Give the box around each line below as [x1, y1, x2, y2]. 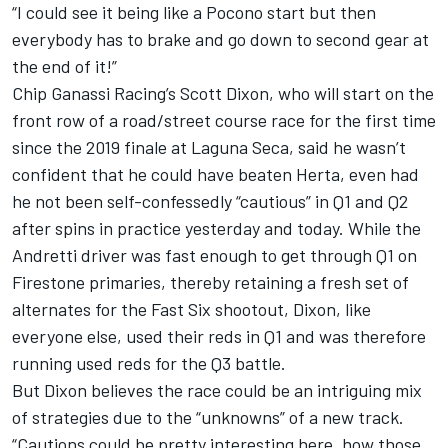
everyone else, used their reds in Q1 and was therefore [12, 324, 426, 347]
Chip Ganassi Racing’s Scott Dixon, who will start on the [12, 81, 434, 104]
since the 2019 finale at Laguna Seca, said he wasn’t [12, 135, 406, 158]
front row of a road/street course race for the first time [12, 108, 436, 131]
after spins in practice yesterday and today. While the [12, 216, 421, 239]
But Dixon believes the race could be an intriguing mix [12, 378, 422, 401]
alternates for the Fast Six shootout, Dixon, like [12, 297, 371, 320]
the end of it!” [12, 54, 117, 77]
